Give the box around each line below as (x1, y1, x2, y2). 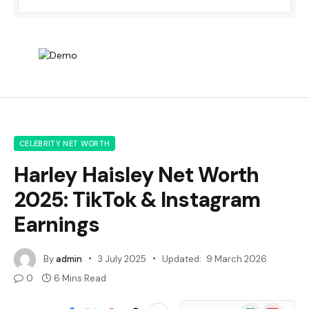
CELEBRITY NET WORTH (19, 139, 110, 149)
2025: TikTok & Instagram (14, 186, 261, 214)
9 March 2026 (206, 252, 267, 265)
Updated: (162, 252, 201, 265)
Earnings (14, 211, 99, 239)
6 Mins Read (54, 272, 106, 285)
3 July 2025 (98, 252, 146, 265)
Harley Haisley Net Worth (14, 161, 259, 189)
